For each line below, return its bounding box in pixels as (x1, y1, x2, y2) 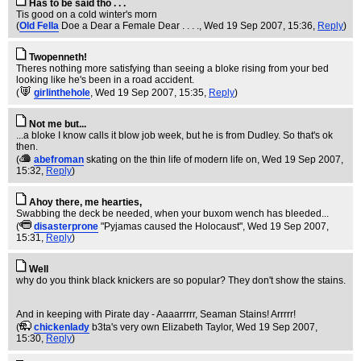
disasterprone (34, 221, 98, 232)
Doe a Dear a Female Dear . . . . (61, 20, 199, 31)
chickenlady (34, 322, 89, 333)
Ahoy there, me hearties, (29, 197, 142, 208)
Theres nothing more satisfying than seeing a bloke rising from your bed (16, 63, 329, 74)
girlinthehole (34, 87, 90, 98)
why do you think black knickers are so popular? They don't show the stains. (16, 275, 346, 286)
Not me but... (29, 118, 86, 130)
